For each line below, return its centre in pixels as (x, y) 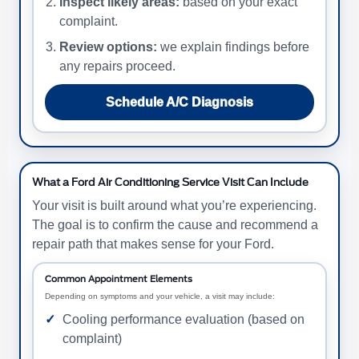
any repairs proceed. (117, 66)
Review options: (108, 46)
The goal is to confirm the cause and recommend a (175, 224)
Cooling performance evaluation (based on (184, 319)
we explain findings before (233, 46)
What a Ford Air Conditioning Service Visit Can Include (170, 182)
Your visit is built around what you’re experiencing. (174, 205)
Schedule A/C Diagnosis (179, 102)
